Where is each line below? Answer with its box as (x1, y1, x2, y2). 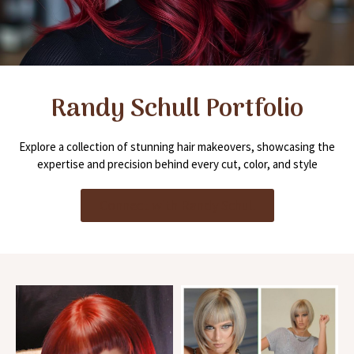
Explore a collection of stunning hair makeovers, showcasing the (19, 138, 335, 154)
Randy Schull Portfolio (51, 88, 303, 130)
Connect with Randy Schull (99, 195, 255, 214)
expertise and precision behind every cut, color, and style (36, 156, 318, 171)
